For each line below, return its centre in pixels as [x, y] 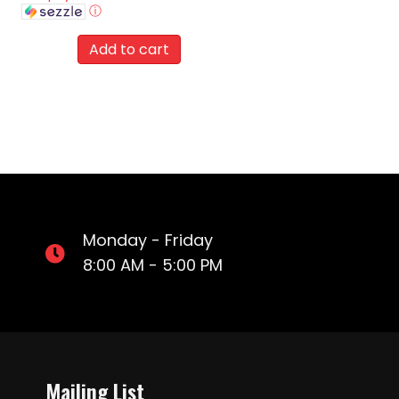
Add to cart [129, 49]
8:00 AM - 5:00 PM [153, 265]
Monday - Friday [148, 240]
